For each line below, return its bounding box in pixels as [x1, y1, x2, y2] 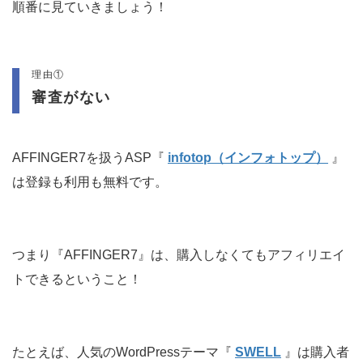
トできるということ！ [12, 272, 142, 287]
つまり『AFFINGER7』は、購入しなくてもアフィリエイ [12, 248, 345, 263]
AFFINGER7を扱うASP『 [12, 151, 168, 165]
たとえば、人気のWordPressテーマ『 [12, 345, 235, 360]
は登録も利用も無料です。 [12, 175, 168, 190]
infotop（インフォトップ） [168, 151, 328, 165]
